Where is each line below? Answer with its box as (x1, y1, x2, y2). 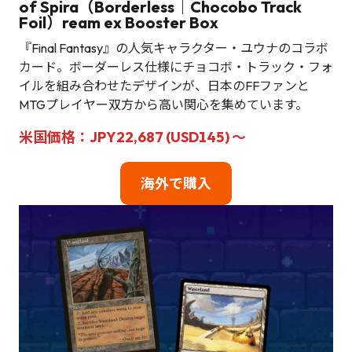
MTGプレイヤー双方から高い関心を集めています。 (19, 97, 308, 113)
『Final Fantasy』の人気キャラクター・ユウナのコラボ (19, 40, 328, 57)
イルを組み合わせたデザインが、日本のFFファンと (19, 78, 310, 94)
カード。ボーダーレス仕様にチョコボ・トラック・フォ (19, 59, 333, 75)
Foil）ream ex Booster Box (19, 13, 218, 33)
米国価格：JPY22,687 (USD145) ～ (19, 128, 246, 147)
